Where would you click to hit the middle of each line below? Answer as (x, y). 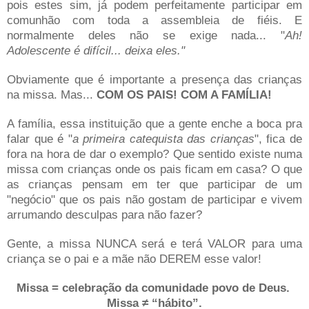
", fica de (278, 139)
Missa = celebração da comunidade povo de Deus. (154, 288)
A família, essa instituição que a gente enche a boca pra (154, 124)
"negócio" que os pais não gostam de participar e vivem (154, 200)
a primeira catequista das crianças (163, 139)
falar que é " (40, 139)
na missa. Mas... (50, 95)
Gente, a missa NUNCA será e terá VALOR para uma (154, 244)
